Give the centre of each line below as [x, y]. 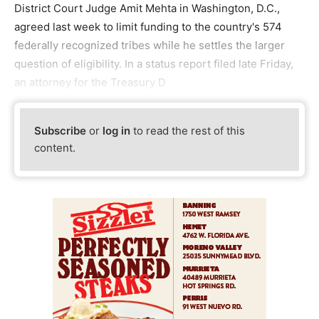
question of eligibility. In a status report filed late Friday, [154, 64]
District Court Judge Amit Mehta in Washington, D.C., [147, 8]
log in [117, 131]
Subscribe [61, 131]
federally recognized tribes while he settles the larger [150, 45]
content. [55, 148]
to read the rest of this [188, 131]
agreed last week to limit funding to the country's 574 [148, 27]
